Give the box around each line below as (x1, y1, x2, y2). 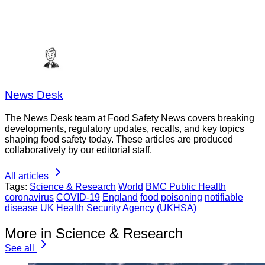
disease (5, 203, 38, 214)
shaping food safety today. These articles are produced (5, 134, 233, 145)
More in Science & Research (5, 225, 183, 241)
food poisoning (140, 192, 202, 203)
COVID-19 (56, 192, 100, 203)
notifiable (205, 192, 243, 203)
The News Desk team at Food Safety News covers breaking (5, 113, 254, 124)
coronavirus (5, 192, 54, 203)
